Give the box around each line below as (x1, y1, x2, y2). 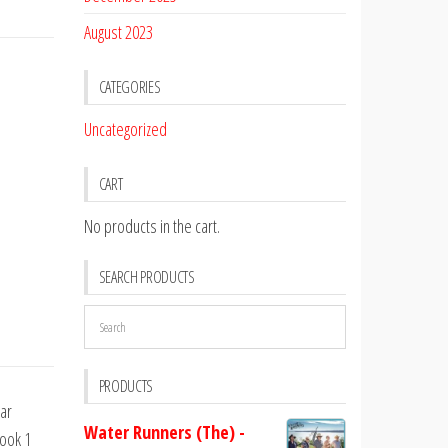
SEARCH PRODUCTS (98, 266, 195, 288)
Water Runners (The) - (83, 420, 245, 444)
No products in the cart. (83, 214, 220, 238)
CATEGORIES (98, 76, 161, 98)
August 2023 (83, 20, 153, 44)
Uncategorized (83, 117, 167, 141)
